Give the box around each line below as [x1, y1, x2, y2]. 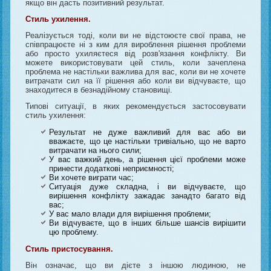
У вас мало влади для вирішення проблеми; [49, 209, 212, 218]
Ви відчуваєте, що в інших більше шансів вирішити [49, 218, 246, 227]
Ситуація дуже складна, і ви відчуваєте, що [49, 181, 246, 191]
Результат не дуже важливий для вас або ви [49, 127, 246, 137]
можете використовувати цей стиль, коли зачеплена [25, 57, 246, 67]
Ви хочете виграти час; [49, 172, 134, 182]
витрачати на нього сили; [49, 145, 142, 155]
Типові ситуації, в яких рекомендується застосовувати [25, 101, 246, 111]
